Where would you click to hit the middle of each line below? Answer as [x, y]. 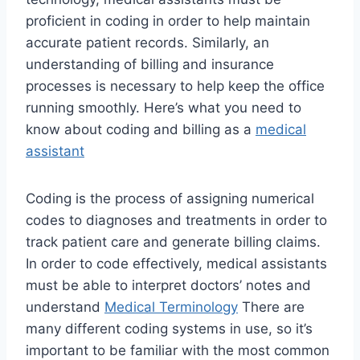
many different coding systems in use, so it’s [169, 329]
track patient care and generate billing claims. [173, 242]
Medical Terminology [171, 307]
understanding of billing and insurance [150, 65]
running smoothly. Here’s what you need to [164, 108]
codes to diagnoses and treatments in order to [176, 221]
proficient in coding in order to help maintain [168, 21]
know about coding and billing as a [141, 130]
